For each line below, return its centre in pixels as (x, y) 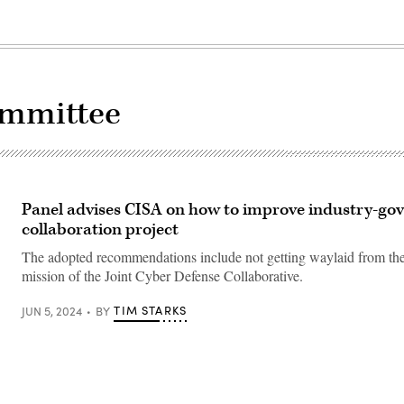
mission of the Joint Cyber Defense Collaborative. (162, 275)
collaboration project (100, 230)
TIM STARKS (151, 310)
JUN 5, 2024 (52, 311)
